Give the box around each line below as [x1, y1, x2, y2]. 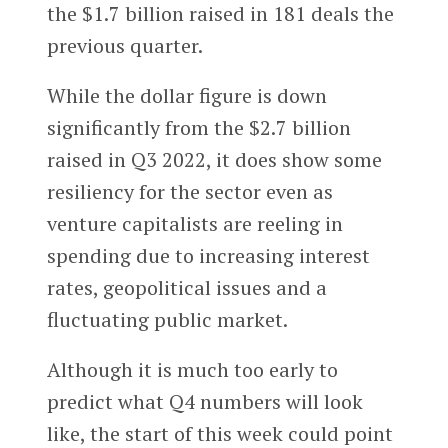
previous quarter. [46, 32, 203, 60]
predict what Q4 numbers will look [46, 388, 363, 416]
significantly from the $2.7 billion [46, 114, 351, 142]
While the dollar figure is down [46, 82, 327, 110]
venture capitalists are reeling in [46, 210, 343, 238]
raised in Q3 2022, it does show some [46, 146, 382, 174]
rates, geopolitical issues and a [46, 274, 327, 302]
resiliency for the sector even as [46, 178, 333, 206]
